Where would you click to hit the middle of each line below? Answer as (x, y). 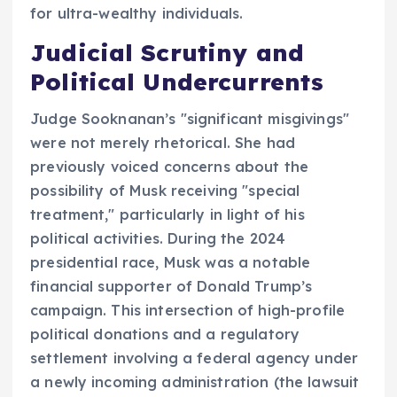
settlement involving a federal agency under (195, 358)
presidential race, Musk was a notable (171, 263)
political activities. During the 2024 (158, 239)
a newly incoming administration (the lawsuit (195, 382)
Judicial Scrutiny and (167, 52)
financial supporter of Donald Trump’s (171, 287)
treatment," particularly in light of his (167, 215)
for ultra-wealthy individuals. (137, 13)
